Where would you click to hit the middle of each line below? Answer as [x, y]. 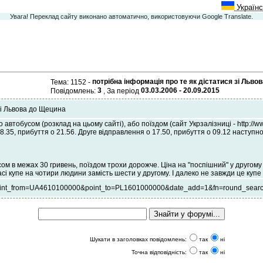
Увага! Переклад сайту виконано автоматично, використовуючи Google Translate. [131, 16]
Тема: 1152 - [71, 82]
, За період [121, 91]
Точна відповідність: [159, 252]
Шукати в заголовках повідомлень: [138, 239]
